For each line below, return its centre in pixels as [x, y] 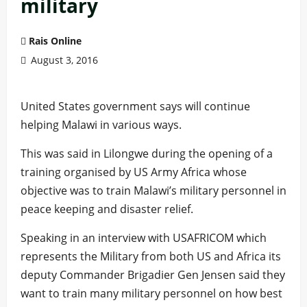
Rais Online [55, 41]
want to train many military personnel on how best [151, 293]
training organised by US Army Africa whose [134, 172]
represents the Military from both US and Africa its [151, 256]
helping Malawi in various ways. [101, 125]
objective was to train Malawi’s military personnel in [153, 191]
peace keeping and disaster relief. [107, 209]
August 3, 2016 [63, 60]
